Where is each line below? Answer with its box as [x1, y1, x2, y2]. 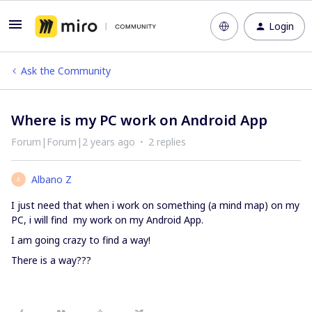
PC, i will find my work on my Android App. [11, 213, 203, 226]
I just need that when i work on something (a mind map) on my [11, 198, 299, 212]
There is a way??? [11, 253, 91, 267]
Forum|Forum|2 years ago [11, 135, 135, 148]
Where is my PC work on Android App [11, 111, 267, 130]
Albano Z [31, 173, 72, 186]
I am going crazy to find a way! [11, 233, 150, 247]
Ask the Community [21, 64, 111, 77]
